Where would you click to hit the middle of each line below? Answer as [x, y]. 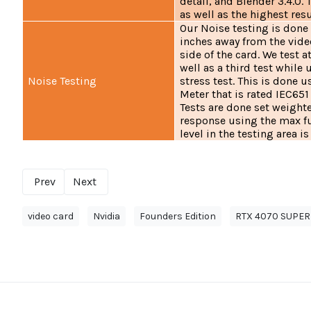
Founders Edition [178, 217]
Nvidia [107, 217]
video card [51, 217]
